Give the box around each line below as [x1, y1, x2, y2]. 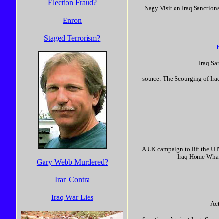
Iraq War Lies [51, 193, 93, 201]
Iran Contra [54, 175, 90, 184]
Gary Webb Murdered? [36, 158, 108, 166]
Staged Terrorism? [44, 34, 101, 42]
